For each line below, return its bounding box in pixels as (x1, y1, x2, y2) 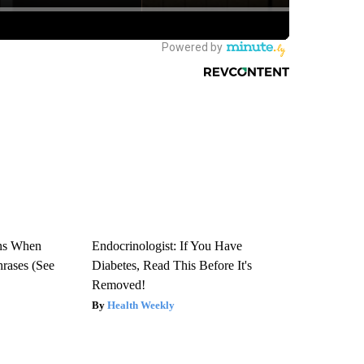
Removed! (91, 277, 145, 292)
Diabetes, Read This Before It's (91, 258, 252, 272)
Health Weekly (106, 298, 175, 311)
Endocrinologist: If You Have (91, 238, 242, 253)
